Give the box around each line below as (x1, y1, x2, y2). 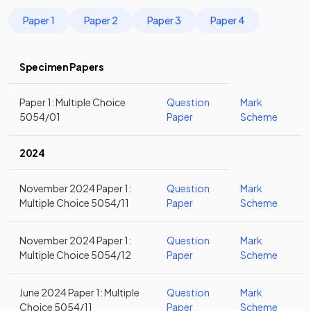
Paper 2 (84, 14, 118, 26)
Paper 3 (147, 14, 181, 26)
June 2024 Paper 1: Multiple (19, 286, 140, 299)
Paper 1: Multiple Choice (19, 96, 126, 108)
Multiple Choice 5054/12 (19, 249, 131, 261)
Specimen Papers (19, 60, 104, 73)
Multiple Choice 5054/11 (19, 196, 129, 209)
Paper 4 (210, 14, 245, 26)
